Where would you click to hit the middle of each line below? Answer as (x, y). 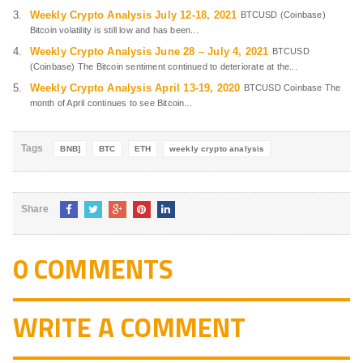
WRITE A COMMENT (129, 328)
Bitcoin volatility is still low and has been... (114, 30)
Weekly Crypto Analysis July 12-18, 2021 (133, 15)
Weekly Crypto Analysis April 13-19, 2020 (135, 88)
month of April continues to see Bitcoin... (111, 103)
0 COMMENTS (93, 269)
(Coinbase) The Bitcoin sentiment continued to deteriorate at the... (163, 67)
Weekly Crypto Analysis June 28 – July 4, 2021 (149, 52)
